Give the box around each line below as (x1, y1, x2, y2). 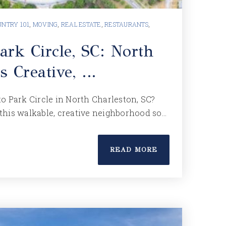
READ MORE (110, 146, 157, 154)
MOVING (32, 20, 58, 28)
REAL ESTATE (61, 20, 101, 28)
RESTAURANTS (104, 20, 148, 28)
